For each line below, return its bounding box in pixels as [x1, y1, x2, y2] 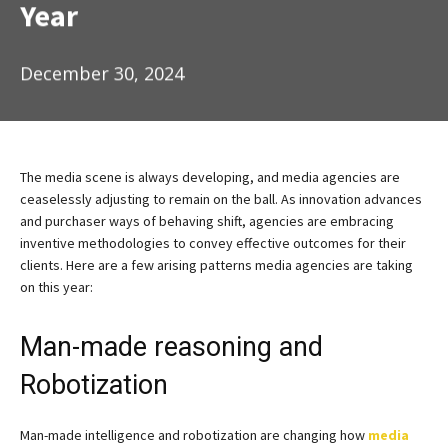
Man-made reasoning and [20, 330, 323, 363]
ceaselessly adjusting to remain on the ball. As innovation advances [20, 189, 422, 208]
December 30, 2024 [20, 61, 184, 86]
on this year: [20, 277, 93, 296]
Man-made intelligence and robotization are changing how [20, 425, 368, 444]
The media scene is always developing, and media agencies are [20, 167, 400, 186]
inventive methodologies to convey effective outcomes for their [20, 233, 406, 252]
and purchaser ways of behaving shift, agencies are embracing [20, 211, 394, 230]
